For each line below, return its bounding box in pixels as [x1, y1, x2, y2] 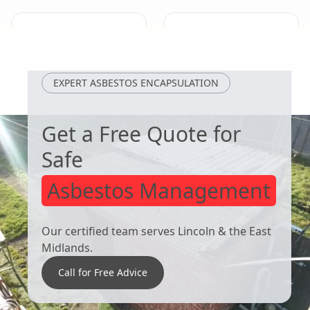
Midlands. [42, 240, 93, 255]
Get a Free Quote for [42, 120, 241, 148]
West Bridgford [23, 25, 132, 46]
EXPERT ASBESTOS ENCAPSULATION [53, 76, 219, 89]
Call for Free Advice [58, 266, 147, 279]
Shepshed [175, 25, 246, 46]
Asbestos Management [47, 176, 271, 205]
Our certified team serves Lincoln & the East [42, 224, 271, 239]
